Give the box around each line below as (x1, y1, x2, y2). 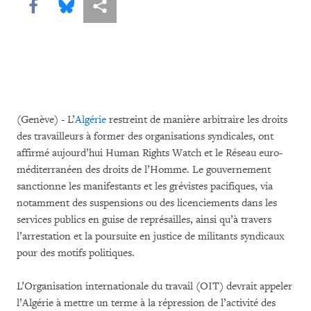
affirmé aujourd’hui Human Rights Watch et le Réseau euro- (17, 146, 283, 160)
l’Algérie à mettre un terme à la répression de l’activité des (17, 296, 276, 310)
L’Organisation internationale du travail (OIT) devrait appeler (17, 280, 292, 293)
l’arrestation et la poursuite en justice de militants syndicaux (17, 230, 285, 243)
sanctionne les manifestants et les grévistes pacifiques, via (17, 180, 273, 193)
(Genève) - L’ (17, 113, 75, 126)
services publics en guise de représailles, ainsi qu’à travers (17, 213, 271, 226)
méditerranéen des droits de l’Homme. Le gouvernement (17, 163, 271, 176)
